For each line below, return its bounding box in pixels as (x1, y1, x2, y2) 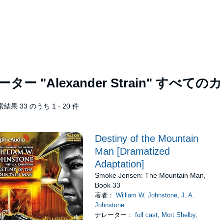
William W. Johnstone (116, 192, 178, 199)
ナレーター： (95, 211, 136, 219)
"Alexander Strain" (40, 76, 152, 90)
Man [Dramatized (95, 146, 170, 157)
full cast (135, 211, 158, 219)
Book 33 (95, 181, 121, 189)
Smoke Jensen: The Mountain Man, (95, 171, 206, 179)
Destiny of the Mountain (95, 133, 199, 144)
